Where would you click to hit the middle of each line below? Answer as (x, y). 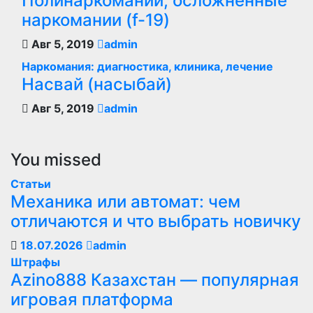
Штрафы (35, 262)
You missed (56, 160)
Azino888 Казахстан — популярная (155, 280)
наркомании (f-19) (96, 20)
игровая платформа (92, 299)
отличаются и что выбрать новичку (156, 221)
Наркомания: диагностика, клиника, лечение (147, 66)
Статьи (31, 184)
